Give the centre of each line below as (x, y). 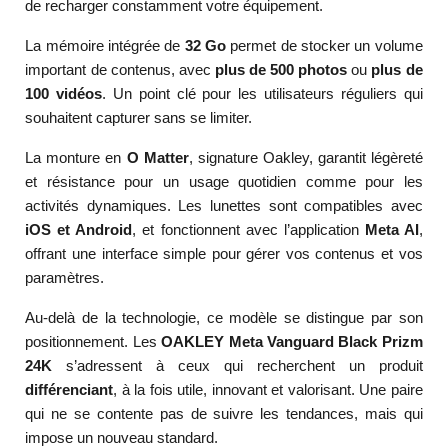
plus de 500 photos (281, 70)
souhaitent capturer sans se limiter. (139, 118)
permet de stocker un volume (324, 46)
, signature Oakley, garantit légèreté (305, 158)
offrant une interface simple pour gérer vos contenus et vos (224, 254)
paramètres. (65, 278)
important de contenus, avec (120, 70)
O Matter (157, 158)
